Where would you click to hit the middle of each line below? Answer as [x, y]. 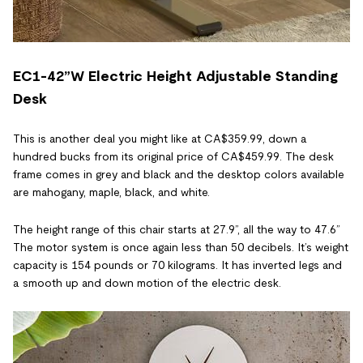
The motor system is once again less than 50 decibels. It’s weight [181, 247]
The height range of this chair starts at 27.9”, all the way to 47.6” [177, 229]
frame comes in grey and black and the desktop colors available [179, 174]
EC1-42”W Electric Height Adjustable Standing [175, 76]
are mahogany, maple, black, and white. [113, 192]
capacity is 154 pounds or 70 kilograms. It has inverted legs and [177, 265]
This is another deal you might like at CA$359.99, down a [160, 138]
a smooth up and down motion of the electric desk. [149, 282]
